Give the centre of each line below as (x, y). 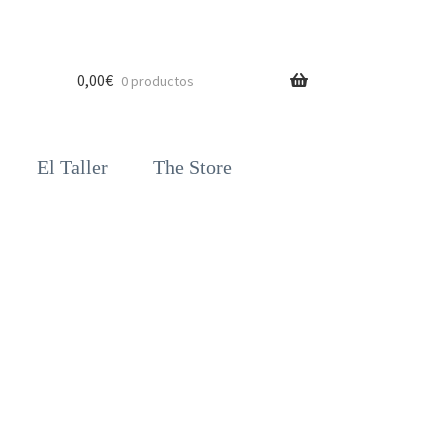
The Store (192, 166)
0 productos (157, 80)
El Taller (72, 166)
